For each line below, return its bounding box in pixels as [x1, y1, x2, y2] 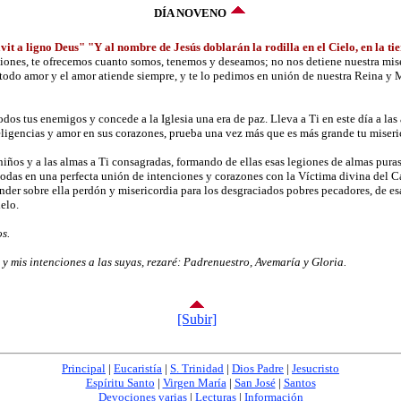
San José [234, 375, 276, 389]
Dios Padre [232, 361, 284, 375]
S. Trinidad [170, 361, 224, 375]
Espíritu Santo [85, 375, 155, 389]
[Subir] [177, 311, 217, 327]
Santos [283, 375, 316, 389]
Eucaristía [114, 361, 162, 375]
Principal [62, 361, 106, 375]
